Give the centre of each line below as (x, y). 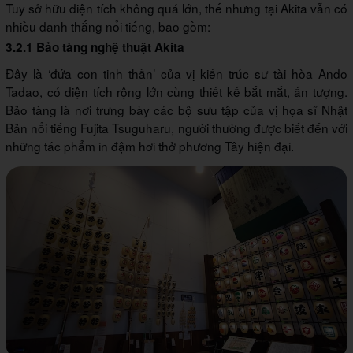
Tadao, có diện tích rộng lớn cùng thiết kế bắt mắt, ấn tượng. (176, 92)
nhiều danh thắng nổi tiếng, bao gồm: (108, 26)
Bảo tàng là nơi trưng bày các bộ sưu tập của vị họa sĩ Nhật (176, 110)
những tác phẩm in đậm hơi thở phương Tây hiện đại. (150, 146)
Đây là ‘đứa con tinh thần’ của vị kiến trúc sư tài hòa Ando (176, 74)
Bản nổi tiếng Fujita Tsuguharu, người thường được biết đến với (176, 128)
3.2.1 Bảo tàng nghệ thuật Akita (95, 48)
